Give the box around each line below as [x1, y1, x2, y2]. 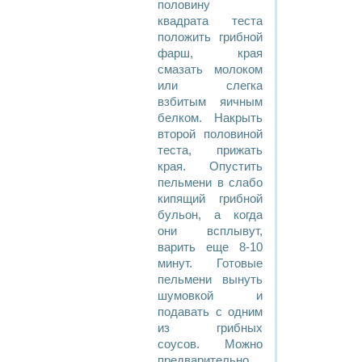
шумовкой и [158, 289, 263, 302]
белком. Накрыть [158, 112, 263, 124]
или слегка [158, 79, 263, 92]
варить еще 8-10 [158, 241, 263, 254]
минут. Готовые [158, 257, 263, 270]
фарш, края [158, 47, 263, 60]
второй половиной [158, 128, 263, 141]
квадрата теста [158, 15, 263, 27]
